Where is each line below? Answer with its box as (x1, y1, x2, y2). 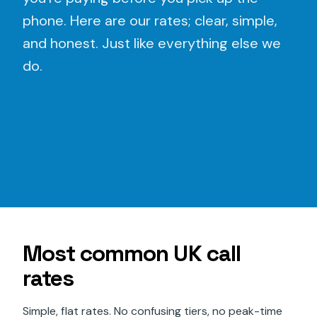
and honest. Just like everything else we (23, 33, 281, 52)
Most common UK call (23, 238, 241, 267)
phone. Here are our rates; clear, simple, (23, 11, 277, 30)
